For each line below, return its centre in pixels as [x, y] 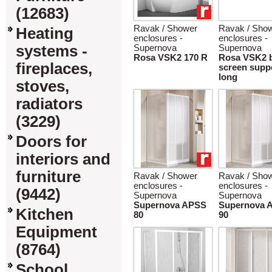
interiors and [63, 159]
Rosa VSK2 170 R [171, 58]
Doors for [51, 141]
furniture [48, 177]
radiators [49, 104]
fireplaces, [54, 69]
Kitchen [45, 214]
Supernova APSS [170, 205]
